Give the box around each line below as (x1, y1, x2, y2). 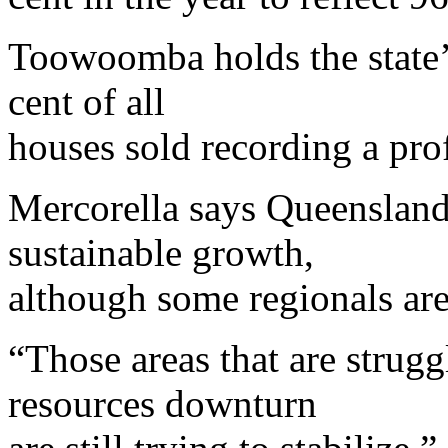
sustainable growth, (8, 230, 314, 274)
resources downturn (8, 381, 317, 425)
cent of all (8, 79, 165, 123)
